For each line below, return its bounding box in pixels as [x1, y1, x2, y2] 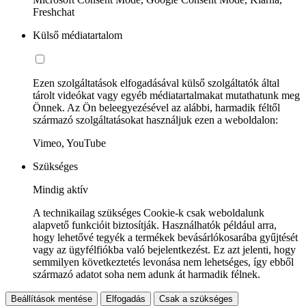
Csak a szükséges [159, 293, 233, 304]
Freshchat [33, 5, 74, 18]
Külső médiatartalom [33, 29, 122, 41]
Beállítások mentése [11, 293, 92, 304]
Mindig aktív [33, 183, 88, 195]
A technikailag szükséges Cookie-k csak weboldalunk [33, 206, 264, 219]
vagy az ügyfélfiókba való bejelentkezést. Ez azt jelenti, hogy [33, 243, 296, 255]
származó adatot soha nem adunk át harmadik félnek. [33, 268, 260, 280]
